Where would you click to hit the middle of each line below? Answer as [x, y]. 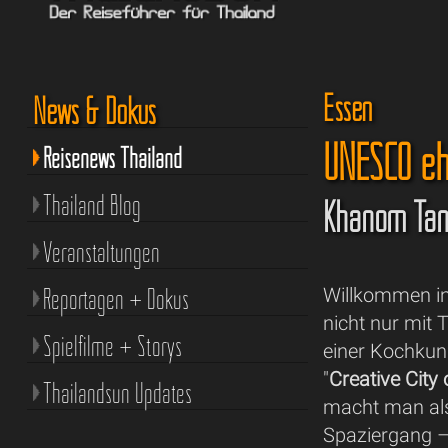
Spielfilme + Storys [112, 345]
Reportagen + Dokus [115, 298]
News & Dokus [94, 110]
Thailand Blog [91, 204]
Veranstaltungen [101, 251]
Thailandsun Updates [117, 392]
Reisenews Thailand [112, 157]
